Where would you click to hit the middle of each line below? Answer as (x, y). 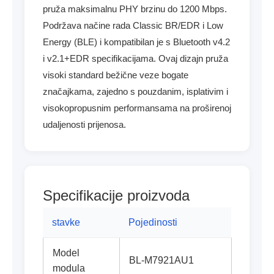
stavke (66, 222)
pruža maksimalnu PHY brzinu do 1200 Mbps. (135, 9)
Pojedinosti (153, 222)
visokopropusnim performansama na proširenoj (137, 108)
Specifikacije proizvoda (116, 195)
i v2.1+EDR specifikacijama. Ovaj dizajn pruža (135, 58)
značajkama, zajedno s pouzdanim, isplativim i (135, 91)
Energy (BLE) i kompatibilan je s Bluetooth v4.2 (136, 42)
